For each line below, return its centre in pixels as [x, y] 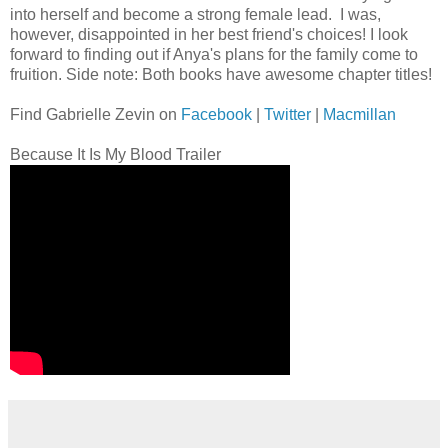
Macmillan [359, 114]
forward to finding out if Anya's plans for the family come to [214, 54]
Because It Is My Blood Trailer [115, 154]
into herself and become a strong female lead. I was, [195, 14]
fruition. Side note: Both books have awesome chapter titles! [221, 74]
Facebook [216, 114]
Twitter [287, 114]
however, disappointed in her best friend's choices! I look [209, 34]
